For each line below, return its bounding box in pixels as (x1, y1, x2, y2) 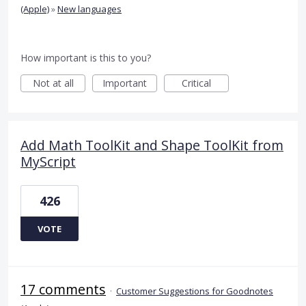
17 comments (20, 279, 106, 298)
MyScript (20, 152, 76, 171)
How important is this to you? (20, 51, 151, 64)
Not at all (32, 76, 74, 89)
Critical (182, 76, 211, 89)
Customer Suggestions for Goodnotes (116, 284, 273, 297)
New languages (57, 2, 122, 15)
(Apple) (20, 2, 49, 15)
